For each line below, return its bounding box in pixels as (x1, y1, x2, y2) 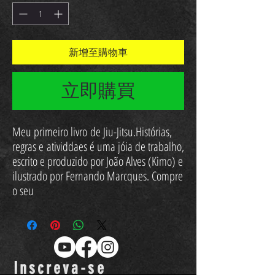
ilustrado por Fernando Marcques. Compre (12, 168, 183, 184)
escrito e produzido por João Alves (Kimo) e (12, 153, 183, 169)
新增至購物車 (69, 45, 128, 59)
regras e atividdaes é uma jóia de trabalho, (12, 138, 184, 155)
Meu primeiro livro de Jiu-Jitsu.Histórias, (12, 123, 172, 140)
